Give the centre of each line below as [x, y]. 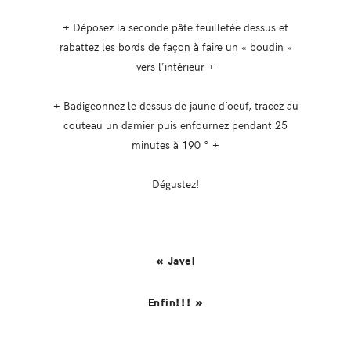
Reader [81, 336]
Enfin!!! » [175, 302]
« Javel [175, 261]
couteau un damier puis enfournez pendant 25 [175, 124]
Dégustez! [175, 183]
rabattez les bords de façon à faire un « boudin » [175, 46]
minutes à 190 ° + [175, 144]
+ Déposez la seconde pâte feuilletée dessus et [175, 26]
